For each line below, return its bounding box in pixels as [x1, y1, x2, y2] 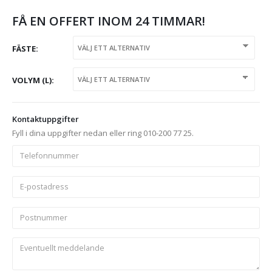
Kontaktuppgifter [12, 113, 79, 124]
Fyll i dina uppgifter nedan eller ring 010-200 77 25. [12, 127, 194, 138]
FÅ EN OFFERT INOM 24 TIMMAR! [12, 13, 205, 30]
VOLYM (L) [12, 75, 52, 86]
